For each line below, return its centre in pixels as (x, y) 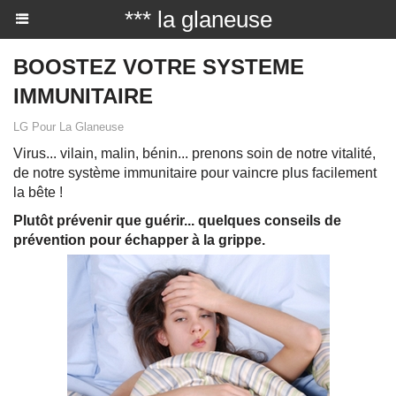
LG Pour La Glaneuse (69, 127)
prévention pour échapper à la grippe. (139, 240)
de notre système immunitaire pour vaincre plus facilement (195, 173)
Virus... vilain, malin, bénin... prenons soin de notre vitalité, (194, 153)
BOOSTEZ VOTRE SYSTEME (159, 67)
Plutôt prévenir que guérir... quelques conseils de (177, 221)
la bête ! (38, 192)
